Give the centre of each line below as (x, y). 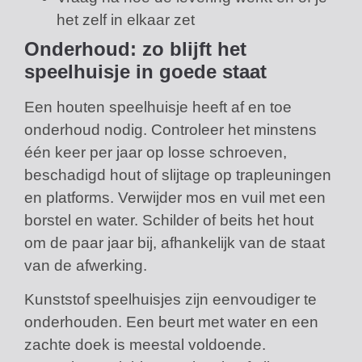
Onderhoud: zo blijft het (135, 48)
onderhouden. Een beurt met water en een (171, 322)
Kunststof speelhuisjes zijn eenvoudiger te (170, 300)
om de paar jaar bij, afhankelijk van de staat (175, 242)
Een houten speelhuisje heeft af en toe (158, 107)
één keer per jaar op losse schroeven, (156, 152)
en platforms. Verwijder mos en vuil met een (175, 197)
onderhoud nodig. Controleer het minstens (170, 129)
